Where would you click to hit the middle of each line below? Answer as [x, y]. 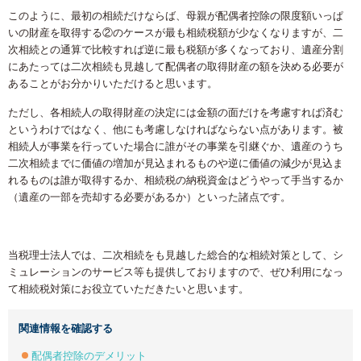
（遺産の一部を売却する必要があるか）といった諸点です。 [149, 197]
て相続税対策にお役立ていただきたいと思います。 [129, 288]
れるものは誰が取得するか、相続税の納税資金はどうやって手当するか [176, 180]
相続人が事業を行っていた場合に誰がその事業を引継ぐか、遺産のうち [176, 146]
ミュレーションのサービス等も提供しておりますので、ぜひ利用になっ [176, 272]
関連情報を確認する [66, 329]
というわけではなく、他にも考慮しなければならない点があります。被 [176, 129]
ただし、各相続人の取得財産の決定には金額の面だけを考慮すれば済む [176, 112]
